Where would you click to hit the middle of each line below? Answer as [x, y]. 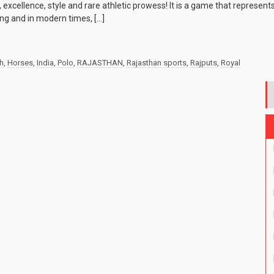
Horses [20, 63]
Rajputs [204, 63]
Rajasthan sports [157, 63]
